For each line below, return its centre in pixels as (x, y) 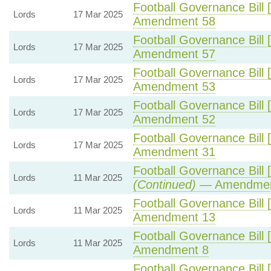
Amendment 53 (174, 87)
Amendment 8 (171, 250)
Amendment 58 (174, 21)
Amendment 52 (174, 119)
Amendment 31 (174, 152)
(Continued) (164, 184)
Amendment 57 (174, 54)
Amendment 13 (174, 217)
